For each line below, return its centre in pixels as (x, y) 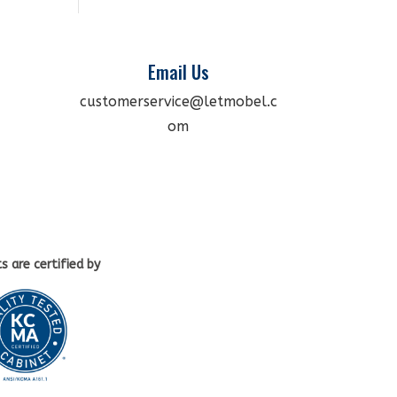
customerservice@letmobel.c (178, 101)
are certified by (55, 264)
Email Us (178, 71)
